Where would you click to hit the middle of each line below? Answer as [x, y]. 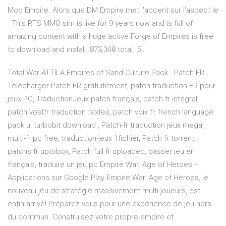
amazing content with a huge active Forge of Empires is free [110, 37]
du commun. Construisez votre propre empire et [91, 217]
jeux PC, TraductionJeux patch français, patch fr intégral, [103, 99]
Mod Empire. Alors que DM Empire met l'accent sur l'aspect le [113, 10]
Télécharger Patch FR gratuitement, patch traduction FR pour [111, 86]
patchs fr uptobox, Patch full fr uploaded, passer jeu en [101, 152]
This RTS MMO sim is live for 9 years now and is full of [100, 23]
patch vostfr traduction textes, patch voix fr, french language [110, 112]
